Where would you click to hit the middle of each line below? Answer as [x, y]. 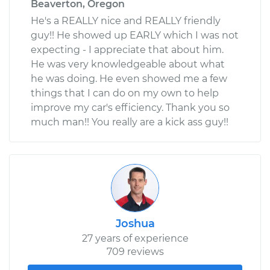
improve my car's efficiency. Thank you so [130, 107]
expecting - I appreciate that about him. [127, 49]
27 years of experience [135, 238]
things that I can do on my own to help [125, 93]
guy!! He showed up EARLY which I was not [135, 35]
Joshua [135, 223]
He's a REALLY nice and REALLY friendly [126, 20]
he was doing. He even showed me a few [129, 78]
